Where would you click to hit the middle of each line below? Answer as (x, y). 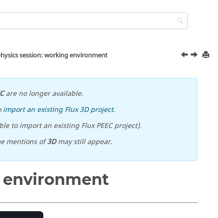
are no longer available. (44, 94)
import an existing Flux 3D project (58, 110)
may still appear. (84, 142)
